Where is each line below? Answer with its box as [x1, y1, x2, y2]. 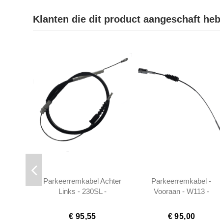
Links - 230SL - [58, 187, 107, 196]
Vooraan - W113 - [153, 187, 209, 196]
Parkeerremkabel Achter [43, 177, 122, 186]
